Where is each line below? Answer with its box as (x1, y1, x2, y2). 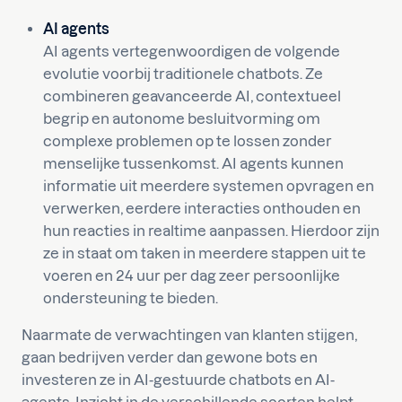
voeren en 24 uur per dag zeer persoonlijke (43, 267, 340, 284)
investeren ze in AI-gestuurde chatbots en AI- (22, 371, 335, 388)
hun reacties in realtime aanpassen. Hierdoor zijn (43, 223, 380, 239)
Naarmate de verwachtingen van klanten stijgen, (22, 327, 357, 343)
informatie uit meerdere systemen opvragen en (43, 178, 374, 194)
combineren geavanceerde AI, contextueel (43, 88, 341, 104)
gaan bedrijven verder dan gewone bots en (22, 349, 318, 365)
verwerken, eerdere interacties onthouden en (43, 200, 361, 216)
